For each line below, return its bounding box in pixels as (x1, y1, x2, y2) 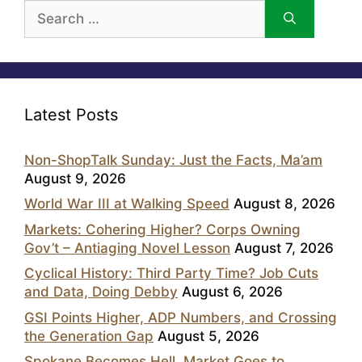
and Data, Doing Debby (24, 284, 178, 301)
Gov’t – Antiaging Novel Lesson (24, 239, 230, 256)
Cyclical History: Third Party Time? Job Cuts (24, 265, 318, 282)
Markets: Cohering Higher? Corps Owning (24, 221, 301, 238)
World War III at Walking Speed (24, 196, 229, 213)
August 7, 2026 (234, 239, 334, 256)
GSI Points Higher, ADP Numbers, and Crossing (24, 309, 337, 326)
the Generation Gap (24, 327, 154, 344)
